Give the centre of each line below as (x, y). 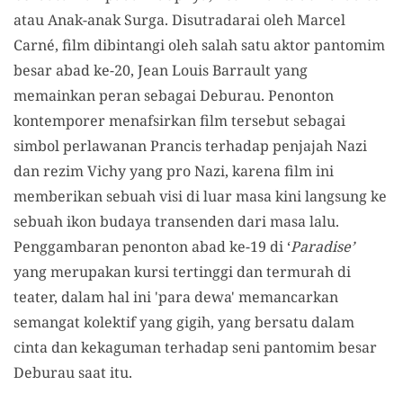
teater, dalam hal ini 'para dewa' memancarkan (176, 297)
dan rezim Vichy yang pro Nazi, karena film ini (174, 171)
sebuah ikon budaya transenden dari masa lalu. (176, 221)
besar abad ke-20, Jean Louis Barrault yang (161, 70)
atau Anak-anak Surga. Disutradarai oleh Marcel (179, 20)
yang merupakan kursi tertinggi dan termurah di (182, 272)
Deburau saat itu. (73, 372)
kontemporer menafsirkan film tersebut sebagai (179, 121)
